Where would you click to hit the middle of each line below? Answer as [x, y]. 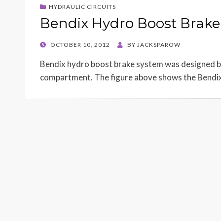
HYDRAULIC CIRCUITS [82, 7]
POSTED [52, 44]
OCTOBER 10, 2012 [80, 45]
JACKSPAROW [159, 45]
